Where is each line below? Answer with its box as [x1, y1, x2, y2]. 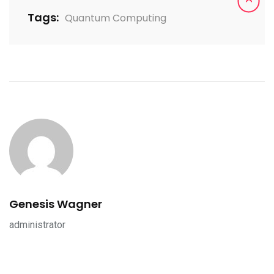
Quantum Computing [65, 11, 166, 25]
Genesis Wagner [9, 196, 102, 212]
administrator [9, 219, 65, 231]
